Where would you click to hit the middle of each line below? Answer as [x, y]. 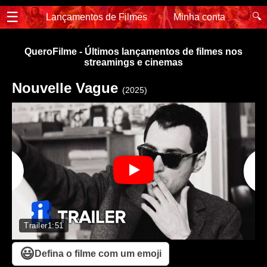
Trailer [36, 225]
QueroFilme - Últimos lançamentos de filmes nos [133, 52]
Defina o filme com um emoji [98, 253]
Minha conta [200, 17]
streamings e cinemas [133, 62]
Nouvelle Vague [67, 88]
